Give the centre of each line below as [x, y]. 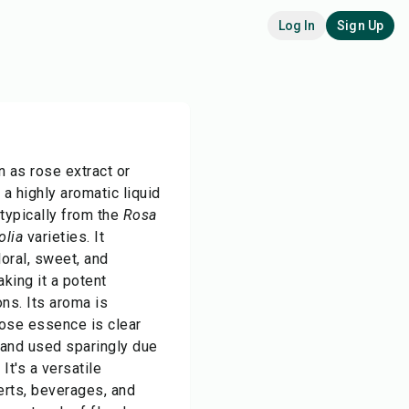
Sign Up [360, 26]
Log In [297, 26]
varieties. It [63, 237]
